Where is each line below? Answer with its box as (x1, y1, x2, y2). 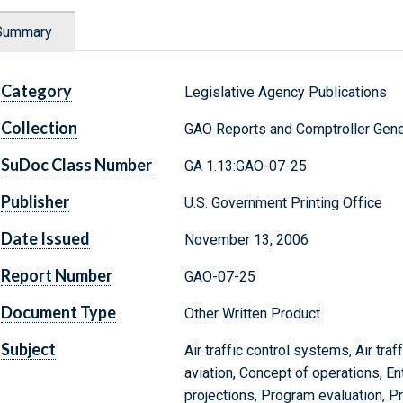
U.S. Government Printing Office (184, 194, 382, 212)
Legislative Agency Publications (184, 84, 387, 102)
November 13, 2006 (184, 231, 309, 249)
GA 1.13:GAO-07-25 (184, 157, 307, 175)
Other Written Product (184, 305, 320, 323)
